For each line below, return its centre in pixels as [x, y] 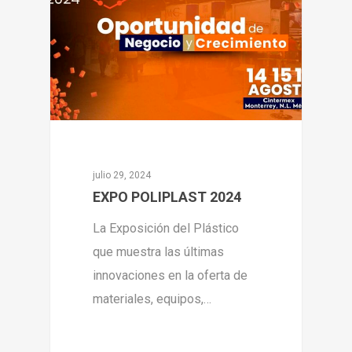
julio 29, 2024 [122, 175]
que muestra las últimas [159, 251]
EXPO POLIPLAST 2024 [167, 196]
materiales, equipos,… [152, 299]
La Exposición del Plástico [166, 228]
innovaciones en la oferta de [170, 275]
